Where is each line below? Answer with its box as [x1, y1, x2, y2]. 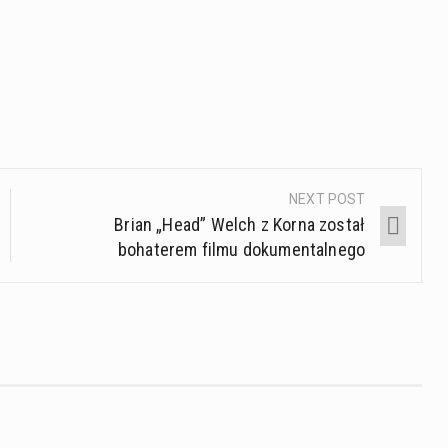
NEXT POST [289, 191, 366, 208]
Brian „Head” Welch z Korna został [114, 214, 366, 236]
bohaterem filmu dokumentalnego [117, 239, 366, 261]
